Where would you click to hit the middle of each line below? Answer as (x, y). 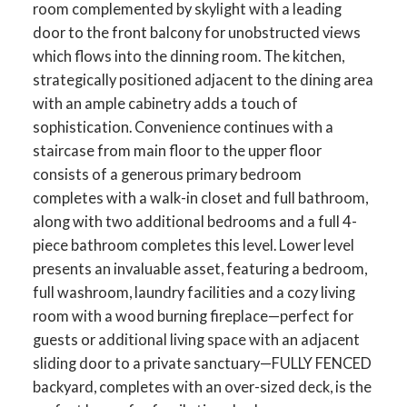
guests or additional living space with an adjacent (196, 339)
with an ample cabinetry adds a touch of (165, 103)
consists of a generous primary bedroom (167, 174)
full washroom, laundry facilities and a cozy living (194, 292)
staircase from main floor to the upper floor (177, 150)
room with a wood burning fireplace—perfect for (193, 315)
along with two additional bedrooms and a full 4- (194, 221)
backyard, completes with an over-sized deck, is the (202, 386)
